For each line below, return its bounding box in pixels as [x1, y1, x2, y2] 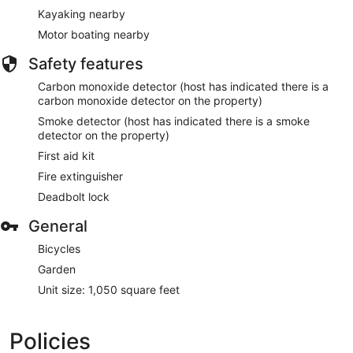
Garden [38, 262, 76, 276]
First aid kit [38, 148, 95, 162]
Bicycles [38, 241, 80, 255]
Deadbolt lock [38, 189, 110, 203]
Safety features [28, 54, 143, 73]
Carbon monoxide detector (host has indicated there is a [38, 79, 329, 93]
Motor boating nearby [38, 27, 150, 41]
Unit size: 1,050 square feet [38, 282, 180, 296]
